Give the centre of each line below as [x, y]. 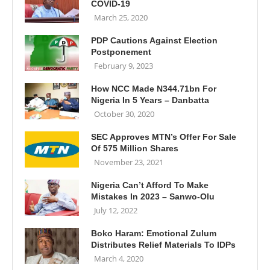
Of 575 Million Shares [135, 148]
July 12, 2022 [116, 210]
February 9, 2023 [124, 66]
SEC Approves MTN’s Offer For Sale [164, 137]
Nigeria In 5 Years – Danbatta [150, 100]
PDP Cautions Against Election [154, 40]
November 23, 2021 [129, 162]
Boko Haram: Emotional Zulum [154, 233]
